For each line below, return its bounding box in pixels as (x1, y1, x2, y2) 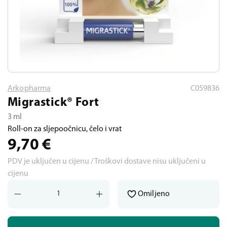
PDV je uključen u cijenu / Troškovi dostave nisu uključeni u (8, 158, 206, 166)
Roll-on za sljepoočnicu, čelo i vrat (8, 125, 122, 133)
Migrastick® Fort (8, 97, 99, 109)
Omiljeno (138, 190, 170, 198)
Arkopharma (8, 85, 51, 93)
